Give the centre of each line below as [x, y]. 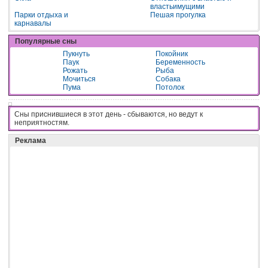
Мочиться [79, 79]
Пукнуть [76, 54]
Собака [168, 79]
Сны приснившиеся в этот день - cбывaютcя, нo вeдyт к [109, 115]
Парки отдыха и [41, 15]
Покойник [172, 54]
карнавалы [33, 24]
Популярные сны [46, 42]
